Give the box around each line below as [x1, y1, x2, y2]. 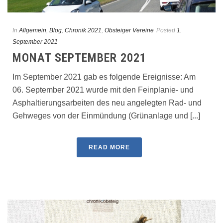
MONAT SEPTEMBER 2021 [12, 51, 146, 65]
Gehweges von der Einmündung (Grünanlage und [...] [12, 111, 200, 120]
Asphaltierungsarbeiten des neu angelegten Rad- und [12, 99, 202, 108]
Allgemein [19, 27, 46, 34]
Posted [156, 27, 175, 34]
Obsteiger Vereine [105, 27, 154, 34]
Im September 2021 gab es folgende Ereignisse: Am [12, 73, 196, 82]
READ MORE [88, 144, 130, 151]
